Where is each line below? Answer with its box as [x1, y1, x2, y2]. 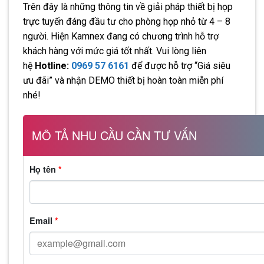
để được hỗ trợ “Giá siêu [129, 60, 230, 71]
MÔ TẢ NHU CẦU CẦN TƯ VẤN [32, 126, 197, 144]
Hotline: [35, 60, 71, 71]
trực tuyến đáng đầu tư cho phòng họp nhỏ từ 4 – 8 [23, 15, 230, 27]
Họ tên [29, 163, 58, 175]
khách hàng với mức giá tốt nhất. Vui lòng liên [23, 45, 206, 57]
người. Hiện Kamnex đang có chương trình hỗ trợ [23, 30, 219, 42]
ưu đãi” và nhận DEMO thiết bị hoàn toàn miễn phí [23, 74, 223, 86]
